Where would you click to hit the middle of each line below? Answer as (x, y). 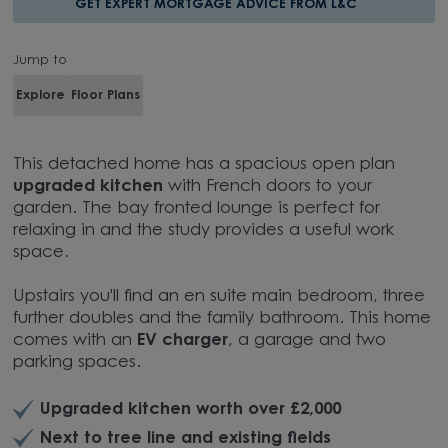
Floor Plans (105, 95)
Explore (41, 95)
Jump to (40, 61)
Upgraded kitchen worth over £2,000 (190, 410)
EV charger (183, 341)
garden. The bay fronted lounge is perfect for (197, 209)
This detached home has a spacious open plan (204, 165)
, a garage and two (307, 341)
